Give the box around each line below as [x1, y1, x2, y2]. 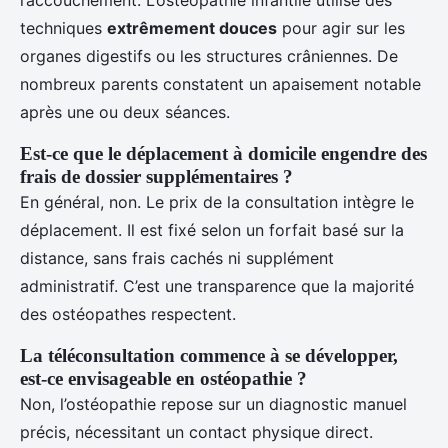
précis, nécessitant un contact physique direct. [20, 422, 373, 443]
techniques [20, 18, 107, 39]
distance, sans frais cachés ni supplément [20, 248, 334, 269]
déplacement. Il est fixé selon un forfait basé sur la [20, 220, 404, 241]
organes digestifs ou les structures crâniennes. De [20, 46, 398, 67]
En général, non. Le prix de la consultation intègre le [20, 192, 414, 213]
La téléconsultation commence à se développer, [20, 345, 398, 367]
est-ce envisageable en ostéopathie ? [20, 368, 307, 390]
